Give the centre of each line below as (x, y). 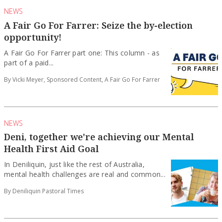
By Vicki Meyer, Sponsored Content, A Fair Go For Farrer (82, 79)
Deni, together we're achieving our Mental (99, 137)
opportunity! (33, 37)
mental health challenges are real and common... (85, 174)
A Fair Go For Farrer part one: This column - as (82, 53)
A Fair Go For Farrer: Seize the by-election (98, 25)
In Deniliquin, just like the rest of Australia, (74, 164)
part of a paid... (29, 62)
